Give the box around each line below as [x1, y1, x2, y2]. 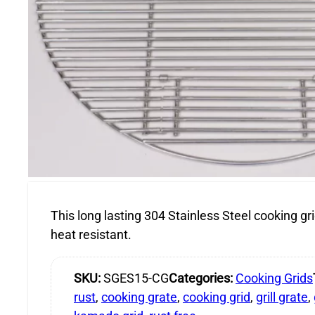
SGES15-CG [103, 271, 169, 286]
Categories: [169, 271, 236, 286]
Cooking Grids [236, 271, 313, 286]
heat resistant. [51, 227, 131, 243]
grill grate [256, 290, 308, 305]
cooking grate [101, 290, 177, 305]
